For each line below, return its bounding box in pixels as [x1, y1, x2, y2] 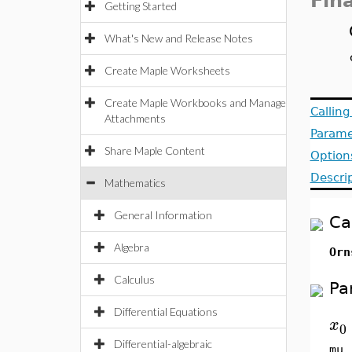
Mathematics [104, 176, 166, 189]
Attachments [104, 112, 166, 125]
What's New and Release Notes [104, 31, 253, 45]
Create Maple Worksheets [104, 64, 230, 77]
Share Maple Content [104, 144, 205, 157]
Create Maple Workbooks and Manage [104, 96, 286, 109]
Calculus [114, 273, 155, 286]
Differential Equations [114, 305, 218, 318]
